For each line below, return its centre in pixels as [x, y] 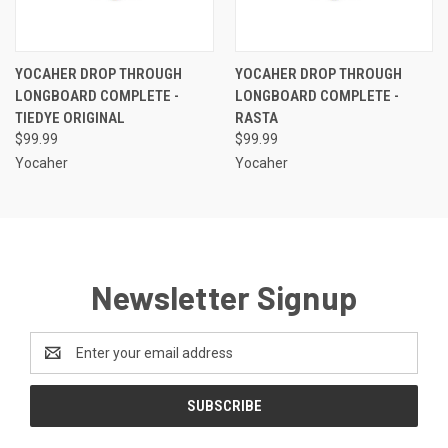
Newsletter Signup [224, 296]
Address [56, 362]
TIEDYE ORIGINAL [70, 117]
